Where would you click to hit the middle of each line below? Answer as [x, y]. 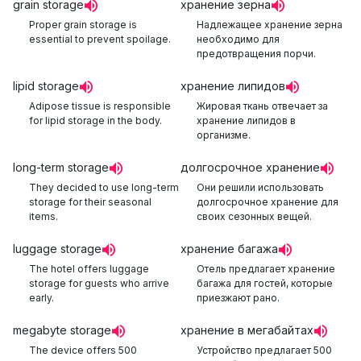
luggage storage [57, 249]
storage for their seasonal [90, 202]
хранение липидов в [246, 120]
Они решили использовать [260, 187]
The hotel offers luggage [89, 269]
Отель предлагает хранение [266, 269]
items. [44, 216]
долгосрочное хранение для [268, 202]
